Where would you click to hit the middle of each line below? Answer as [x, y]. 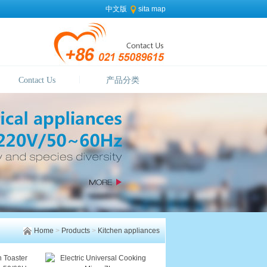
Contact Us [37, 80]
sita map [152, 9]
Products [75, 231]
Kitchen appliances [128, 231]
